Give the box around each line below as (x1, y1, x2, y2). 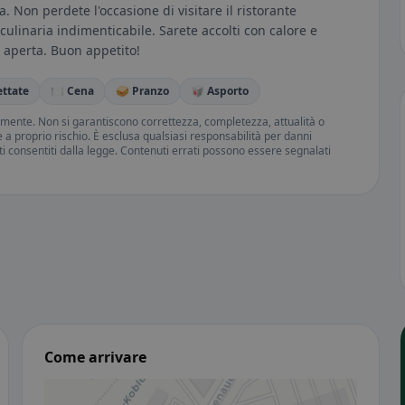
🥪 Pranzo (116, 83, 169, 99)
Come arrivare (44, 347, 147, 368)
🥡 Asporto (191, 83, 249, 99)
